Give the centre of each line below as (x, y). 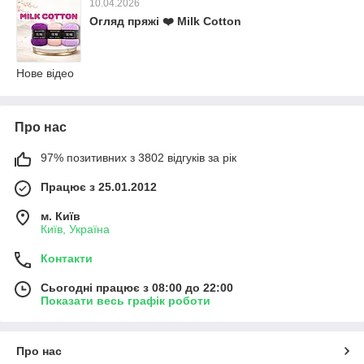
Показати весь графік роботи (126, 301)
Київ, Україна (75, 229)
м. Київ (61, 216)
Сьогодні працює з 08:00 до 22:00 (137, 288)
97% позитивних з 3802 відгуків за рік (139, 158)
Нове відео (45, 73)
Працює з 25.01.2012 (99, 187)
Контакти (67, 258)
